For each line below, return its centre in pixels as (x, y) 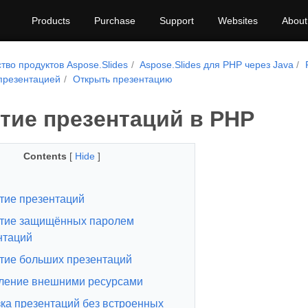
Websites (238, 21)
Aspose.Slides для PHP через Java (216, 65)
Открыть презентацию (122, 79)
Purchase (115, 21)
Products (51, 21)
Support (177, 21)
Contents (45, 156)
